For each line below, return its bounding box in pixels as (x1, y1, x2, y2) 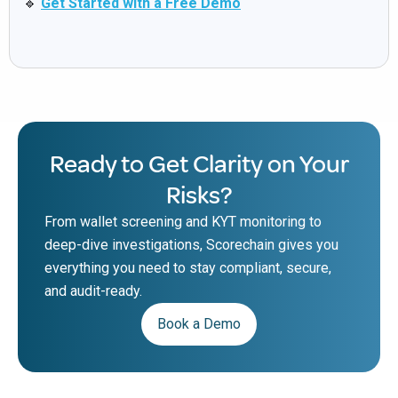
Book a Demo (157, 315, 241, 333)
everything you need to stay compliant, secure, (44, 259, 331, 277)
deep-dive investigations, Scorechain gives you (44, 236, 338, 254)
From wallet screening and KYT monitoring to (44, 213, 322, 231)
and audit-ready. (44, 283, 142, 300)
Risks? (166, 179, 232, 211)
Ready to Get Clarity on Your (49, 148, 349, 180)
